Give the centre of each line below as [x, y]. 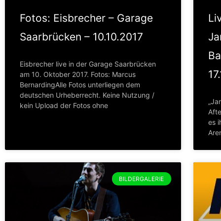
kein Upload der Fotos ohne [64, 106]
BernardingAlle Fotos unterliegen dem [80, 85]
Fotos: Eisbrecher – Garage [86, 18]
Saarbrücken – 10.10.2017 [81, 37]
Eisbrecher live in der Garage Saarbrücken [88, 64]
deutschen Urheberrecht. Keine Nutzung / [87, 95]
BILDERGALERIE [142, 179]
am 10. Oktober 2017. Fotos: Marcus [78, 74]
